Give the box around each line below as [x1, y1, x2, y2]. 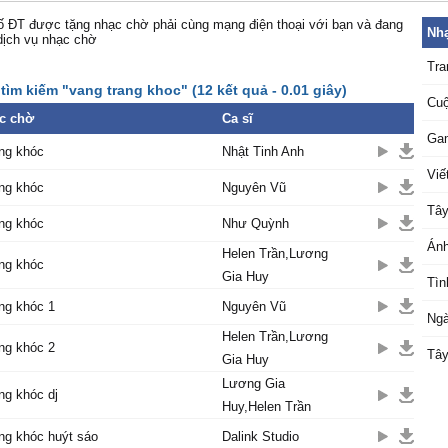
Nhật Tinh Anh [222, 144, 304, 159]
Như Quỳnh [222, 216, 289, 231]
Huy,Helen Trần [222, 399, 311, 414]
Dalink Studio [222, 429, 299, 444]
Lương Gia [222, 376, 285, 391]
